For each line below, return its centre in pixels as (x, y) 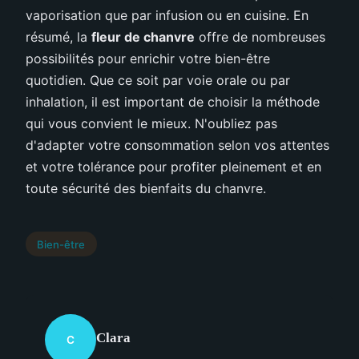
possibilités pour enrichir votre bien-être (148, 58)
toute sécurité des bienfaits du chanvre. (146, 188)
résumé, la (58, 36)
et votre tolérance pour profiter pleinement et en (173, 166)
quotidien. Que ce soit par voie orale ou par (158, 80)
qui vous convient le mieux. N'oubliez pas (151, 123)
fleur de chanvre (143, 36)
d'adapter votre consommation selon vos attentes (177, 145)
